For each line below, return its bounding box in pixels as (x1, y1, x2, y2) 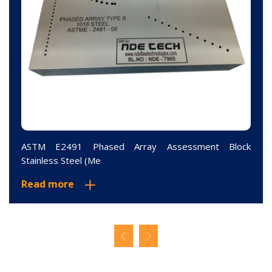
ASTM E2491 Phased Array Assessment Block (21, 140, 251, 153)
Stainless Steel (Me (21, 154, 101, 167)
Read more (21, 177, 74, 191)
